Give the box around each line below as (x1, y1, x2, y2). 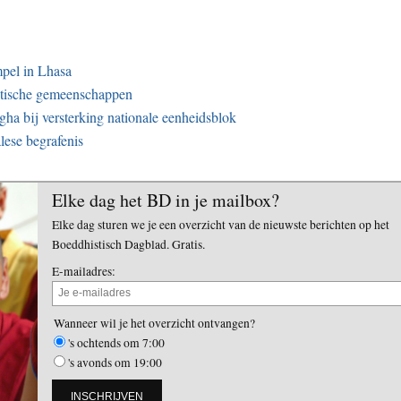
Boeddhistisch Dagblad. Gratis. (52, 235, 205, 252)
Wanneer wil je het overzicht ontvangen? (54, 314, 255, 331)
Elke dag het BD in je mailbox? (52, 187, 279, 212)
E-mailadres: (52, 262, 115, 279)
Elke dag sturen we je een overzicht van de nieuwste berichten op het (52, 216, 389, 233)
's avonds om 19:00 (68, 354, 162, 371)
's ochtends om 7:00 (68, 334, 165, 351)
